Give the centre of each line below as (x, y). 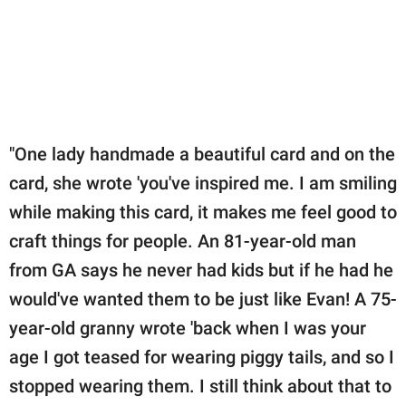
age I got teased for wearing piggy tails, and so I (202, 357)
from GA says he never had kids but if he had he (201, 270)
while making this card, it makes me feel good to (203, 212)
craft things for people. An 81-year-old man (183, 241)
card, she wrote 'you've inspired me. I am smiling (203, 183)
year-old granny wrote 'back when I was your (188, 328)
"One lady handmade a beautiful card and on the (202, 154)
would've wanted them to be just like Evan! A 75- (203, 299)
